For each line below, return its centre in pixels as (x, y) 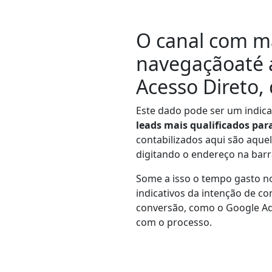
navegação (185, 63)
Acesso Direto (197, 86)
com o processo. (174, 222)
